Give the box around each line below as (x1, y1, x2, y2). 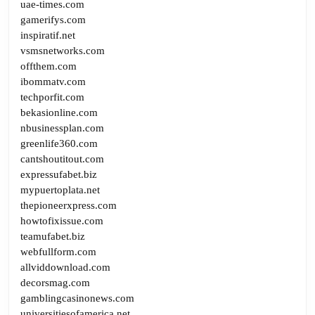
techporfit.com (20, 91, 84, 103)
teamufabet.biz (20, 230, 85, 242)
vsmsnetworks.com (20, 44, 105, 56)
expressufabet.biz (20, 168, 97, 180)
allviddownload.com (20, 261, 110, 273)
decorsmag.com (20, 276, 90, 288)
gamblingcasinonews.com (20, 292, 134, 304)
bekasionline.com (20, 106, 98, 118)
